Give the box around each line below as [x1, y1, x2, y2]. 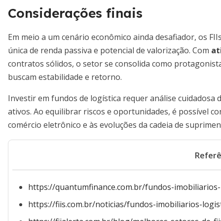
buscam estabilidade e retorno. [8, 72, 122, 82]
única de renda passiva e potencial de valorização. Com [8, 45, 211, 56]
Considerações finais [8, 5, 143, 21]
